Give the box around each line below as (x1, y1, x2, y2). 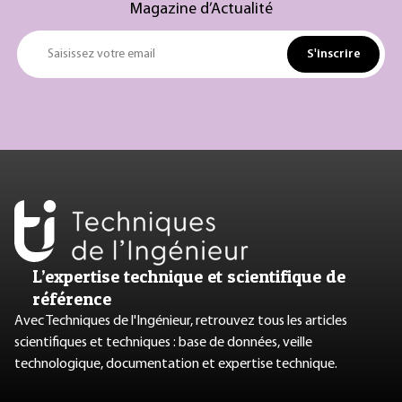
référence (32, 287, 111, 310)
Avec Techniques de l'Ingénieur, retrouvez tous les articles (14, 313, 347, 328)
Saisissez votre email (48, 48, 155, 62)
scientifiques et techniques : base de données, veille (14, 335, 312, 350)
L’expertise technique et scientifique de (32, 265, 345, 287)
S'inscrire (306, 47, 361, 61)
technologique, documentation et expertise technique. (14, 356, 337, 371)
